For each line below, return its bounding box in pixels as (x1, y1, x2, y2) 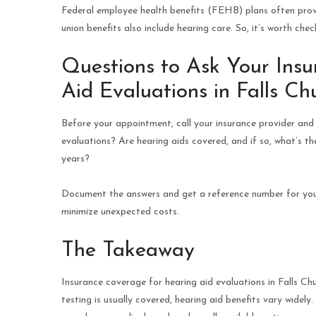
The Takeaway (61, 240, 195, 262)
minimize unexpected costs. (61, 207, 179, 218)
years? (61, 154, 90, 165)
